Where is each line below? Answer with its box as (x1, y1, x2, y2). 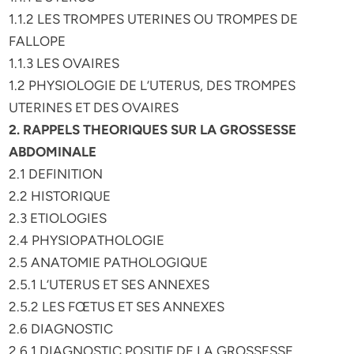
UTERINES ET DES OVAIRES (9, 100, 179, 115)
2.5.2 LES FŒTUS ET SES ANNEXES (9, 299, 225, 314)
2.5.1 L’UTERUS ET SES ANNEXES (9, 277, 210, 292)
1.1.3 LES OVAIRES (9, 55, 120, 71)
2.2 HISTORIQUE (9, 188, 111, 204)
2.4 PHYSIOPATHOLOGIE (9, 232, 165, 248)
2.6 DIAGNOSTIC (9, 321, 114, 337)
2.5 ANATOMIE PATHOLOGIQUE (9, 254, 209, 270)
